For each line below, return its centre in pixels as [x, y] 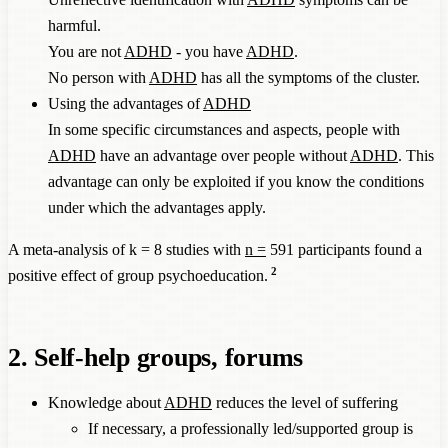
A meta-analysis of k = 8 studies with [126, 249]
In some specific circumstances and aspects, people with [224, 129]
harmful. [74, 25]
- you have [209, 51]
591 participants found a [344, 249]
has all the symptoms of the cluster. [308, 77]
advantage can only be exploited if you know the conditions [236, 181]
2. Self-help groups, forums [155, 357]
